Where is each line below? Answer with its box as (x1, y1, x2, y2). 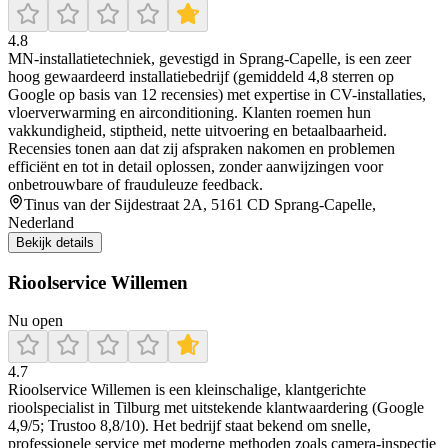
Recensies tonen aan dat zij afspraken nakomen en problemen (8, 139, 395, 157)
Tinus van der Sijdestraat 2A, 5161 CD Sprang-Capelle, (24, 195, 376, 213)
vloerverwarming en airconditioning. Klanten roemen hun (8, 103, 371, 121)
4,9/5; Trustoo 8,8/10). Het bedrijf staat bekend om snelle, (8, 417, 371, 435)
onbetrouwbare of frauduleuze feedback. (8, 175, 263, 193)
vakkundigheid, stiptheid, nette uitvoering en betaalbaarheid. (8, 121, 387, 139)
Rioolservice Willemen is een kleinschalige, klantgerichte (8, 381, 366, 399)
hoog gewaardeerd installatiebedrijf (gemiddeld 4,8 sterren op (8, 67, 394, 85)
